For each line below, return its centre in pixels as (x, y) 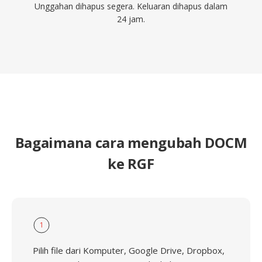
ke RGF (131, 163)
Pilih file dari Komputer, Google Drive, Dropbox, (129, 250)
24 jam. (131, 19)
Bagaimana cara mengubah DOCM (131, 142)
